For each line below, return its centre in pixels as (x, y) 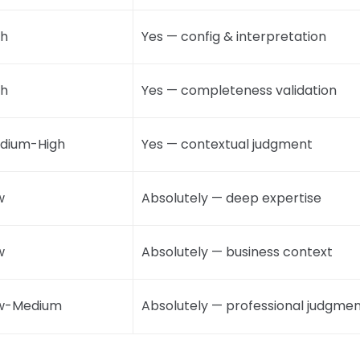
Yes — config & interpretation (234, 36)
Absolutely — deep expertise (231, 198)
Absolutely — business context (237, 252)
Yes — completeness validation (239, 90)
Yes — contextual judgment (227, 144)
